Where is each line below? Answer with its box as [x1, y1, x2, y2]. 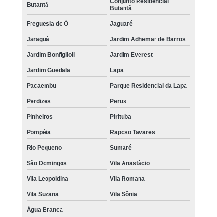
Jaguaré [110, 20, 133, 28]
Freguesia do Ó [26, 20, 68, 28]
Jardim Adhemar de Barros [110, 36, 186, 43]
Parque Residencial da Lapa [110, 82, 187, 90]
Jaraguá [26, 36, 49, 43]
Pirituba [110, 113, 132, 121]
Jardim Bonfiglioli [26, 51, 75, 59]
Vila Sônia [110, 191, 138, 198]
